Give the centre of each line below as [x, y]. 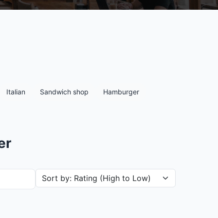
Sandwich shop [64, 92]
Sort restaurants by [71, 174]
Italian [16, 92]
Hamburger [121, 92]
